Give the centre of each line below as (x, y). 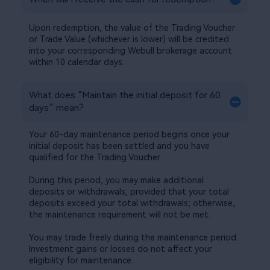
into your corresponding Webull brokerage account (131, 50)
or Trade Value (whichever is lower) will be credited (129, 39)
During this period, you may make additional (116, 181)
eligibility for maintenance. (81, 261)
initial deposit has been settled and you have (119, 146)
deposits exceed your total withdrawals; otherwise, (132, 203)
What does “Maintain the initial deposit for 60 (124, 96)
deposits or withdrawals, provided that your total (129, 192)
